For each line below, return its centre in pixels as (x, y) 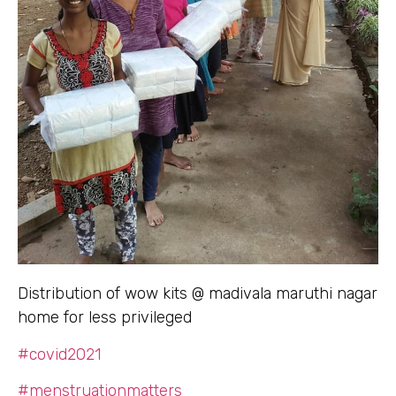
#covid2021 (59, 354)
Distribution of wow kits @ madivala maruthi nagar (198, 294)
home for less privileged (105, 318)
